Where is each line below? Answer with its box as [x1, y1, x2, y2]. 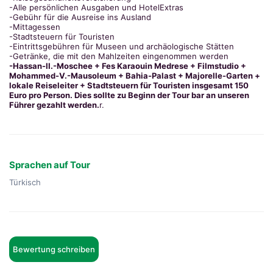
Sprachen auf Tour [9, 159, 90, 171]
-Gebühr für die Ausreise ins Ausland [9, 12, 154, 22]
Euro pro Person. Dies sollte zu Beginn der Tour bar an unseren [9, 90, 249, 100]
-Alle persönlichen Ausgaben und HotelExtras [9, 2, 183, 12]
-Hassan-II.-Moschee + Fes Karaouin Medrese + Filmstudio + [9, 61, 246, 71]
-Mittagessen [9, 22, 60, 32]
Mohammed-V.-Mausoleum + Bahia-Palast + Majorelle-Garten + [9, 71, 260, 80]
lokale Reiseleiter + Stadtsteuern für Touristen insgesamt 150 [9, 80, 249, 90]
